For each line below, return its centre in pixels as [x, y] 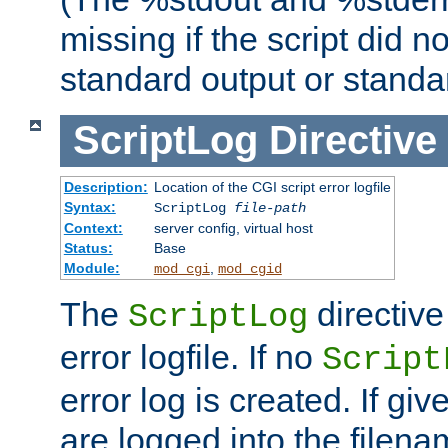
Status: [88, 247]
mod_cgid [249, 268]
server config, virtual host [233, 227]
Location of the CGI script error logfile [272, 186]
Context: [93, 227]
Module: [91, 267]
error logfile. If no [191, 356]
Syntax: [89, 206]
